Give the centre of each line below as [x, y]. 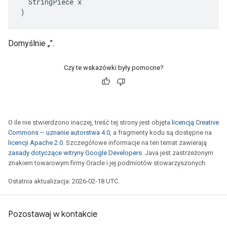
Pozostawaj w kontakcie [53, 214]
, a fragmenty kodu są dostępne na [161, 133]
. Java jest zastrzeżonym [178, 153]
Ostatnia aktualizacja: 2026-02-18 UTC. [64, 181]
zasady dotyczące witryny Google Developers [75, 153]
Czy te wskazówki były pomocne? [113, 68]
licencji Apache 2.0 [35, 143]
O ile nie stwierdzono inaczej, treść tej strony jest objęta [90, 122]
